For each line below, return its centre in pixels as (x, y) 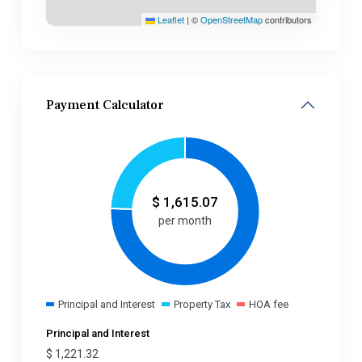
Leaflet (170, 19)
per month (185, 220)
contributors (287, 19)
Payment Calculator (105, 105)
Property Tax (202, 304)
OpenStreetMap (232, 19)
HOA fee (268, 304)
